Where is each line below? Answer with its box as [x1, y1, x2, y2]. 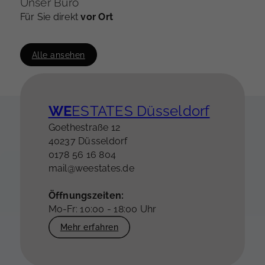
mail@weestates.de [48, 162, 134, 174]
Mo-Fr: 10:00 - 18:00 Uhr [48, 203, 157, 215]
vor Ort [80, 11, 114, 23]
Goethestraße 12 [48, 121, 121, 133]
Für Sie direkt [20, 11, 81, 23]
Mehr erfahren [60, 221, 119, 232]
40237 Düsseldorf [48, 135, 128, 147]
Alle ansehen [31, 49, 85, 60]
